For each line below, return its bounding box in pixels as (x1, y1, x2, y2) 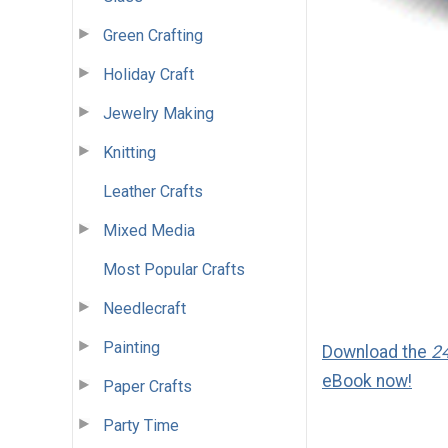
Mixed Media (103, 220, 195, 240)
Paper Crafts (103, 376, 192, 396)
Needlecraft (103, 298, 186, 318)
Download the (322, 342, 431, 363)
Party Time (103, 415, 179, 435)
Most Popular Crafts (103, 259, 245, 279)
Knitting (103, 142, 156, 162)
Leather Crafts (103, 181, 203, 201)
